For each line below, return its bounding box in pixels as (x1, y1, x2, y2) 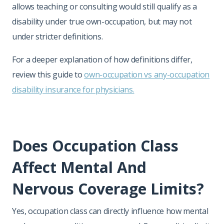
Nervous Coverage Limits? (12, 178, 204, 199)
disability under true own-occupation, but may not (12, 15, 192, 27)
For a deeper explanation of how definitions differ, (12, 53, 192, 65)
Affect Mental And (12, 156, 146, 177)
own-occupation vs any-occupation (84, 68, 210, 80)
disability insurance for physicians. (12, 83, 134, 95)
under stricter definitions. (12, 30, 103, 42)
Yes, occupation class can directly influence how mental (12, 205, 208, 216)
